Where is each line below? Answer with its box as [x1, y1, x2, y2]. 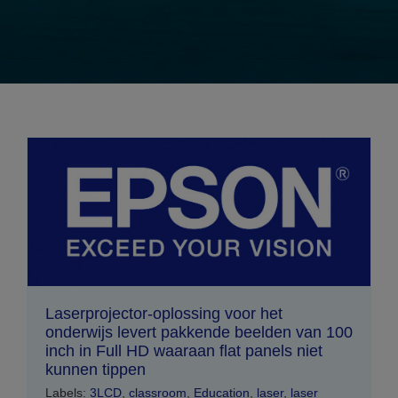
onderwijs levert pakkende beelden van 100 [45, 322, 353, 341]
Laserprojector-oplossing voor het [45, 304, 283, 322]
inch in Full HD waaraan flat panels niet [45, 341, 322, 360]
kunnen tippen [45, 360, 146, 378]
